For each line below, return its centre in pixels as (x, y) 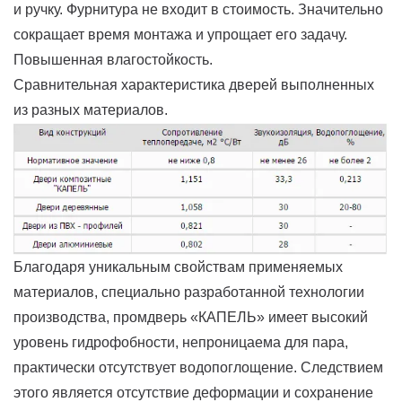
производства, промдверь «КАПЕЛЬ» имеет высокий (191, 318)
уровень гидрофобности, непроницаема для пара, (181, 343)
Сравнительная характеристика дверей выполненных (194, 84)
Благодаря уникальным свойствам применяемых (178, 267)
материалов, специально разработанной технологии (189, 293)
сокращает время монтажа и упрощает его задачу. (180, 34)
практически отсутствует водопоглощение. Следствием (198, 368)
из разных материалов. (91, 109)
